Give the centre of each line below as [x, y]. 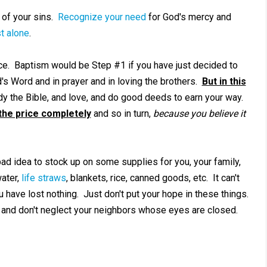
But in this [224, 81]
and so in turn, [122, 114]
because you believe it [199, 114]
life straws [44, 178]
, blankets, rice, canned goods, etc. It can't [153, 178]
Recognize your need [102, 17]
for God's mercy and [188, 17]
